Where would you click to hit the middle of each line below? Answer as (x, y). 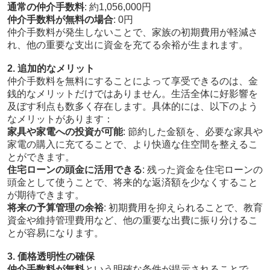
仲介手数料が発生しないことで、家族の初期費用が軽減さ (132, 33)
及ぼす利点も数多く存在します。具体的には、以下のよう (132, 107)
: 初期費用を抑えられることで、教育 (183, 208)
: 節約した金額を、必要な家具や (193, 132)
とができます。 (41, 157)
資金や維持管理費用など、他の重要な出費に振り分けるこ (132, 221)
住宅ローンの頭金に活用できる (74, 170)
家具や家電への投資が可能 (65, 132)
